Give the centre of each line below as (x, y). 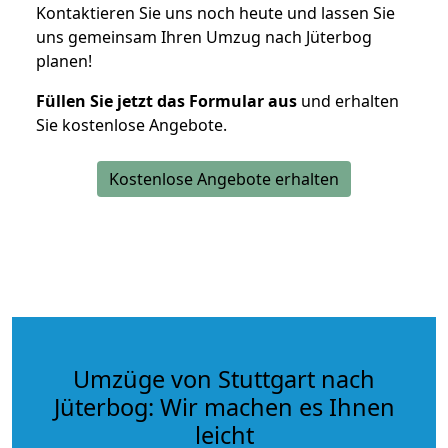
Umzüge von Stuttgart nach (224, 378)
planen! (64, 60)
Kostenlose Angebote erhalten (224, 178)
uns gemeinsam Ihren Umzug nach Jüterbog (204, 36)
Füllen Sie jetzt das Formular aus (166, 100)
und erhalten (348, 100)
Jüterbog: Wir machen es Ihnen (224, 406)
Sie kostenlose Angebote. (131, 124)
